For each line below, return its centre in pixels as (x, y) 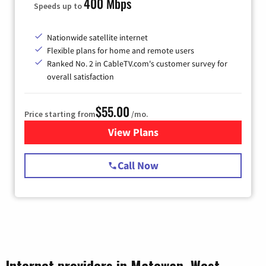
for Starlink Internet (179, 132)
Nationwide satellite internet (97, 37)
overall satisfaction (80, 76)
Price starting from (60, 114)
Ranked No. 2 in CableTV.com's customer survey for (137, 63)
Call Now (138, 165)
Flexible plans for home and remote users (121, 50)
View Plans (133, 132)
